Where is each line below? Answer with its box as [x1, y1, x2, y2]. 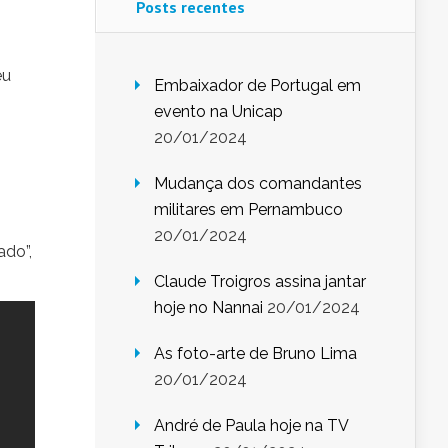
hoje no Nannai [154, 298, 263, 318]
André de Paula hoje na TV [154, 416, 348, 436]
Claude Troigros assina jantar [154, 272, 366, 292]
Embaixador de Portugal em [154, 76, 361, 96]
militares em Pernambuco [154, 200, 343, 220]
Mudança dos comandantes [154, 174, 362, 194]
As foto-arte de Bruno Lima [154, 344, 357, 364]
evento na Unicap [154, 102, 283, 122]
